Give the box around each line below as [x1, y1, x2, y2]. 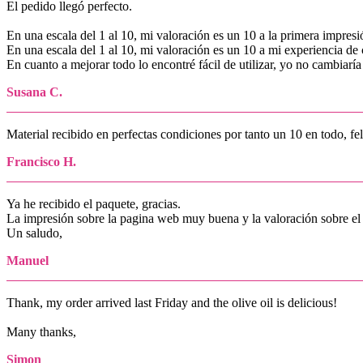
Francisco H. [6, 154, 76, 169]
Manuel [6, 253, 49, 267]
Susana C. [6, 84, 62, 99]
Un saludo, [6, 225, 62, 240]
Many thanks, [6, 324, 76, 339]
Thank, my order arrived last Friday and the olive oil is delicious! [6, 295, 337, 310]
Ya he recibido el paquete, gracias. [6, 196, 181, 211]
